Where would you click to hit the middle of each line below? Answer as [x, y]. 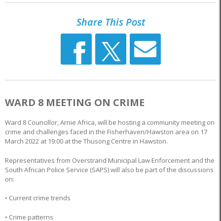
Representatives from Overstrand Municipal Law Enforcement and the [110, 160]
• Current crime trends [38, 198]
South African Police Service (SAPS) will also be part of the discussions [109, 169]
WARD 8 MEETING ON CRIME [75, 102]
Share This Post [110, 22]
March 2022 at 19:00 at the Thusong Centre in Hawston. [86, 141]
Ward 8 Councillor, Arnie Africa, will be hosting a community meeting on [110, 122]
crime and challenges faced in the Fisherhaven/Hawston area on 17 [106, 132]
